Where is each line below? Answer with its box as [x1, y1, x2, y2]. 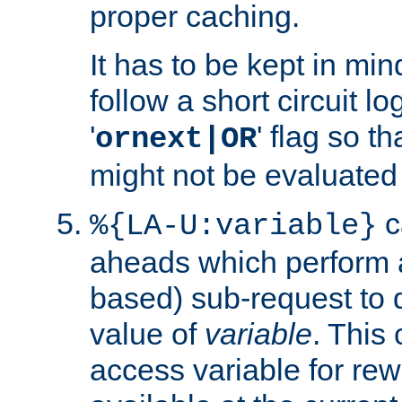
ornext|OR [95, 121, 257, 156]
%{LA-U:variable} [90, 208, 377, 243]
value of [90, 316, 205, 351]
